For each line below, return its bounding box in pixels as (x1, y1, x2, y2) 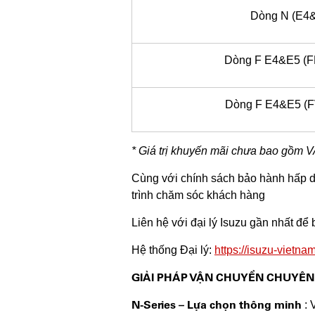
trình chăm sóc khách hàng (131, 188, 265, 201)
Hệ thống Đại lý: (131, 243, 214, 256)
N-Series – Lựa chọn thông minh (131, 296, 302, 313)
